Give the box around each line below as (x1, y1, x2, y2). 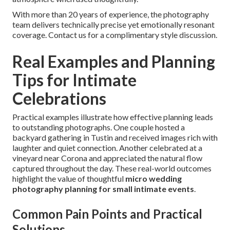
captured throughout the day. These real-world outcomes (12, 163, 212, 174)
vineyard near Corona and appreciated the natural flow (12, 153, 202, 163)
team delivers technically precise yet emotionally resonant (12, 20, 215, 30)
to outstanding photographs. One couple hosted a (12, 122, 185, 132)
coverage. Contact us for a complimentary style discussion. (12, 30, 217, 40)
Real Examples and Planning (12, 51, 215, 72)
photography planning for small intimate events (12, 184, 194, 194)
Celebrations (12, 88, 106, 109)
